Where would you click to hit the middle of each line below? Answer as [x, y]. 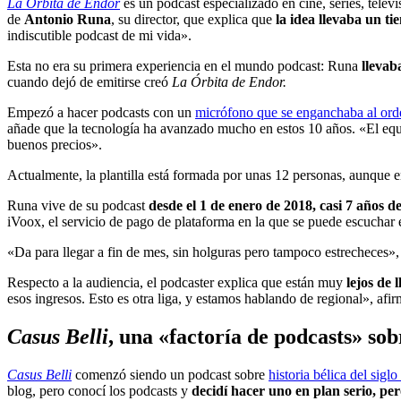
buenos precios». [55, 144]
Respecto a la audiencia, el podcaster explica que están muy [177, 282]
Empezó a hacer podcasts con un [101, 112]
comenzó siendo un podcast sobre [170, 374]
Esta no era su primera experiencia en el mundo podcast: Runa [184, 65]
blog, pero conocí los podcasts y [99, 390]
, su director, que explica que [193, 19]
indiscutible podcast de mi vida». [99, 35]
